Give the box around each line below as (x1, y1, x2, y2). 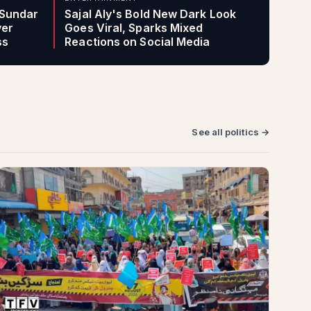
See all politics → (192, 126, 269, 137)
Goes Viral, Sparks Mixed (65, 21, 203, 35)
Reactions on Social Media (65, 35, 210, 49)
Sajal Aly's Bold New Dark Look (65, 7, 236, 21)
